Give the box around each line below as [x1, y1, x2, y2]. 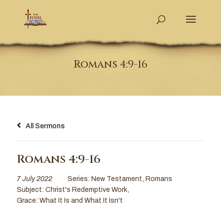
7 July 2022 [16, 175, 52, 183]
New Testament [91, 175, 142, 183]
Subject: [16, 185, 45, 193]
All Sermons [24, 122, 65, 130]
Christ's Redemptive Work [45, 185, 127, 193]
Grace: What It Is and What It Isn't [16, 196, 123, 204]
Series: [67, 175, 91, 183]
